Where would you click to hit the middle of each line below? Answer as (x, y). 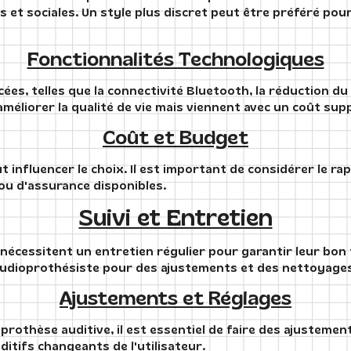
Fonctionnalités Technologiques (175, 59)
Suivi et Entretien (175, 217)
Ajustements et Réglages (175, 298)
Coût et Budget (175, 137)
